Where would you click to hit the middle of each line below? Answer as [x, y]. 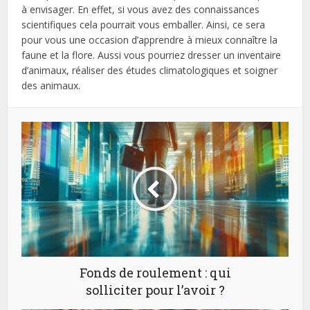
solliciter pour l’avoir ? [155, 290]
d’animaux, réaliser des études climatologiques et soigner [150, 70]
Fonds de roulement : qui [155, 272]
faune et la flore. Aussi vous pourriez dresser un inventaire [152, 55]
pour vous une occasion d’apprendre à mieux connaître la [150, 39]
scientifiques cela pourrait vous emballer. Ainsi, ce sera [144, 24]
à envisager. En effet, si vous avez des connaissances [141, 9]
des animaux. [51, 85]
